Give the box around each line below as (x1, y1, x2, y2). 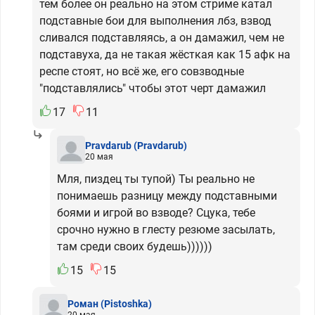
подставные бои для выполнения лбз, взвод (39, 14, 271, 28)
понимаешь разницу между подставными (57, 189, 277, 203)
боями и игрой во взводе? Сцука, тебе (57, 206, 255, 220)
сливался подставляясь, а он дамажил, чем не (39, 31, 284, 45)
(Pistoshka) (101, 297, 152, 309)
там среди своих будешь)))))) (57, 240, 212, 254)
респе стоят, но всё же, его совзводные (39, 65, 244, 79)
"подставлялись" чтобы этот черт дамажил (39, 82, 266, 96)
